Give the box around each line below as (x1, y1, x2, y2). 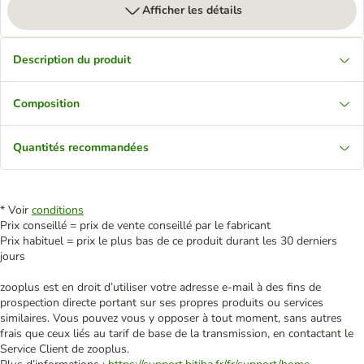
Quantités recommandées (13, 140, 149, 155)
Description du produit (13, 52, 131, 67)
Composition (13, 96, 80, 111)
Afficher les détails (141, 2, 242, 18)
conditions (32, 202, 84, 218)
